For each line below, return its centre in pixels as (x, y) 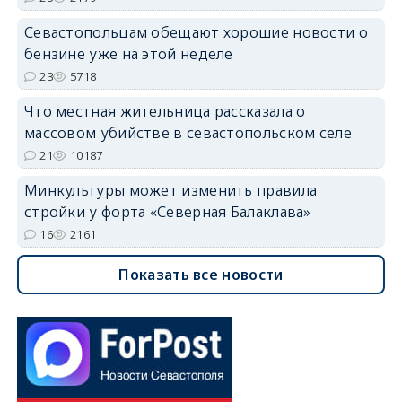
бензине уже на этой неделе (128, 53)
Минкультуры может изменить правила (170, 190)
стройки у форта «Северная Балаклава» (167, 211)
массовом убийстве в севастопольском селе (188, 132)
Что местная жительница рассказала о (165, 111)
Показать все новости (201, 274)
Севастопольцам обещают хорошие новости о (196, 32)
